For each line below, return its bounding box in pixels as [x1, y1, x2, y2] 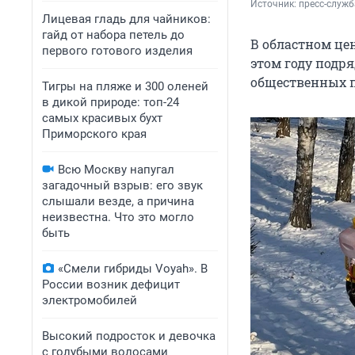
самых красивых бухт [42, 111, 162, 125]
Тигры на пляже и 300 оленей [42, 79, 208, 94]
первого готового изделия [42, 44, 193, 58]
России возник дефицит [42, 277, 180, 292]
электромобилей [42, 293, 137, 307]
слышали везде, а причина [42, 194, 194, 208]
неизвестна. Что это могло [42, 210, 194, 224]
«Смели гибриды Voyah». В [58, 261, 208, 276]
